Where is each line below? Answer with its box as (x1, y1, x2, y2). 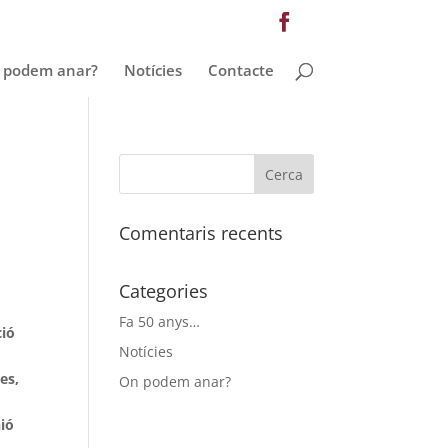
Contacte (207, 59, 274, 80)
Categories (119, 279, 209, 303)
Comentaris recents (119, 221, 284, 245)
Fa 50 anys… (119, 312, 201, 331)
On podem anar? (119, 372, 232, 391)
